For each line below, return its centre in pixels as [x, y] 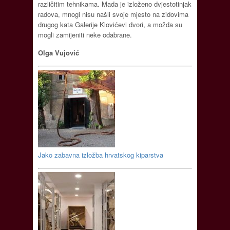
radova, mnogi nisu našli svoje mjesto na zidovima [113, 14]
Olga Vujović [59, 53]
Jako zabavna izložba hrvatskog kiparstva [101, 155]
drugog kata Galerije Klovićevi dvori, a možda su [110, 25]
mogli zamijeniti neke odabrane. [85, 35]
